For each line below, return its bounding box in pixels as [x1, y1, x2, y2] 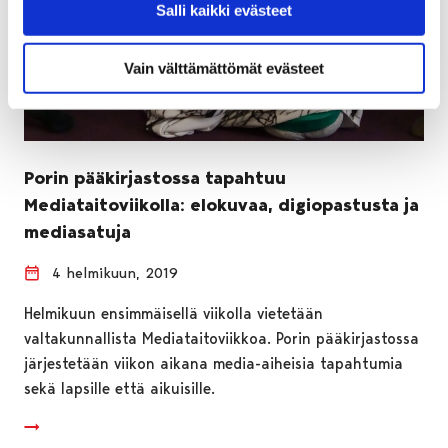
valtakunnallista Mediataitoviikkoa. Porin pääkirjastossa [24, 328, 419, 348]
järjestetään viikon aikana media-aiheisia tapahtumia [24, 353, 403, 373]
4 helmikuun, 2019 [52, 263, 178, 282]
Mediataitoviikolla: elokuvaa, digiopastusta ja [24, 193, 419, 216]
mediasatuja [24, 220, 131, 243]
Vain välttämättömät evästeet [124, 59, 324, 77]
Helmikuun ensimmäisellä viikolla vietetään [24, 303, 323, 323]
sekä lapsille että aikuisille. [24, 378, 215, 398]
